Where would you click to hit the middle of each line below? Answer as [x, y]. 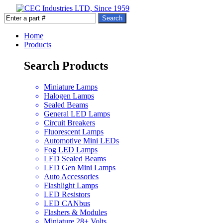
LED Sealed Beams [75, 158]
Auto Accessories [71, 176]
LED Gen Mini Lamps [80, 167]
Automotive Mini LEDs [81, 140]
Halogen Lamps [69, 96]
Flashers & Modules [75, 212]
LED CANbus [67, 203]
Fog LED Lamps [71, 149]
